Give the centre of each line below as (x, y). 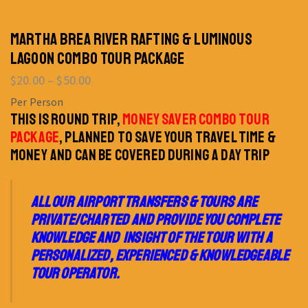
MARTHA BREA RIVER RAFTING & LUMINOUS (131, 40)
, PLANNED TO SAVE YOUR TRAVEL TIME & (169, 138)
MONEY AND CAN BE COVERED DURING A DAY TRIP (140, 156)
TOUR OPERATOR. (75, 273)
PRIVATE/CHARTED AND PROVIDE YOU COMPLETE (155, 220)
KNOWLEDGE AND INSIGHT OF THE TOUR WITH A (152, 238)
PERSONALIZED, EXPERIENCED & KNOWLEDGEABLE (160, 255)
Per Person (37, 102)
